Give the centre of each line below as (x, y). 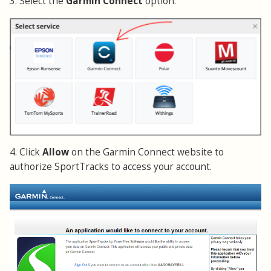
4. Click (26, 152)
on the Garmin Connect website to (146, 152)
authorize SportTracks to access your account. (111, 166)
